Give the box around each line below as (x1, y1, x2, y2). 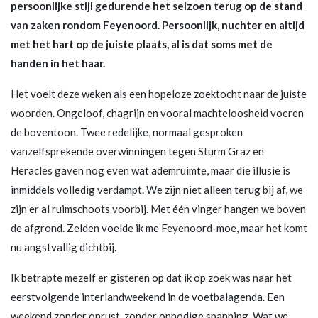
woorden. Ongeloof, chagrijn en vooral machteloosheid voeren (11, 106, 304, 119)
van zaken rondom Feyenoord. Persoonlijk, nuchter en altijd (11, 18, 305, 31)
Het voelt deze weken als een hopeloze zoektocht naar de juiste (11, 87, 307, 100)
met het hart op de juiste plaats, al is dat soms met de (11, 37, 273, 50)
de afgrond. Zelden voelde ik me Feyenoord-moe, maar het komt (11, 221, 307, 234)
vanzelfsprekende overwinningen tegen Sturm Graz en (11, 144, 264, 158)
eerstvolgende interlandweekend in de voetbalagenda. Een (11, 290, 285, 303)
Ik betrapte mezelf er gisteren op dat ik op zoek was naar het (11, 270, 292, 284)
